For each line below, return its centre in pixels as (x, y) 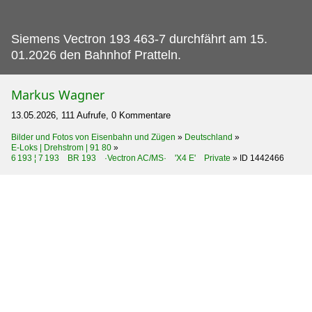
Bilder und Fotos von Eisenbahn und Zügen (93, 137)
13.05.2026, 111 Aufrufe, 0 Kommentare (91, 115)
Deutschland (209, 137)
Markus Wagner (58, 94)
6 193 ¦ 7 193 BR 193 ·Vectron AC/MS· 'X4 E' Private (121, 158)
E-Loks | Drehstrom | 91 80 (61, 147)
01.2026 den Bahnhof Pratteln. (96, 55)
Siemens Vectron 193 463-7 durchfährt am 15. (139, 39)
